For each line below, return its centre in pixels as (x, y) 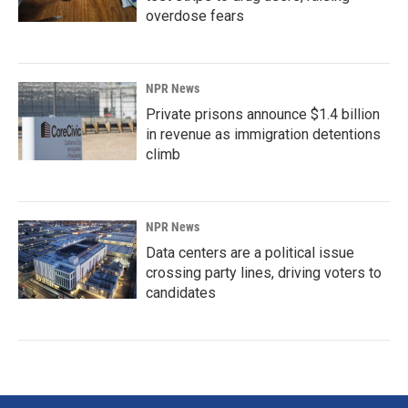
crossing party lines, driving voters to (264, 273)
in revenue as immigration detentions (263, 134)
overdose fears (195, 16)
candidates (181, 293)
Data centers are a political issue (250, 253)
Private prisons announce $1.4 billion (263, 114)
